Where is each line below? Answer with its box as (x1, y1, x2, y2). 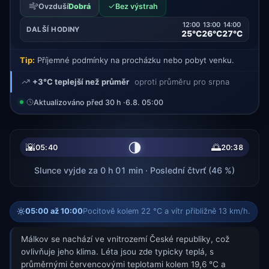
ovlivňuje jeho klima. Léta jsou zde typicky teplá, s (21, 247, 214, 257)
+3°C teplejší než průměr (32, 77, 129, 87)
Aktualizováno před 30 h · (33, 97, 125, 107)
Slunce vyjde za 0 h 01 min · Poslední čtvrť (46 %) (34, 165, 235, 175)
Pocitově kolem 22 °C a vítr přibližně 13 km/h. (83, 207, 251, 216)
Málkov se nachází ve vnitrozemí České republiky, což (21, 234, 229, 244)
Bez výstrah (115, 1, 158, 11)
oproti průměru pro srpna (134, 77, 229, 87)
